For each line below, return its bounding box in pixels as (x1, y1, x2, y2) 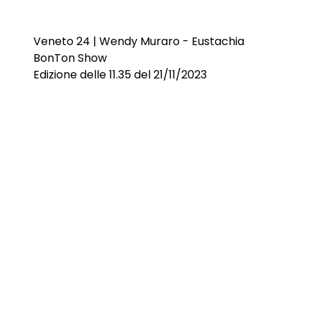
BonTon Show (33, 50, 107, 66)
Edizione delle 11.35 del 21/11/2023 (33, 67, 207, 83)
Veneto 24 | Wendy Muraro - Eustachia (33, 33, 244, 49)
